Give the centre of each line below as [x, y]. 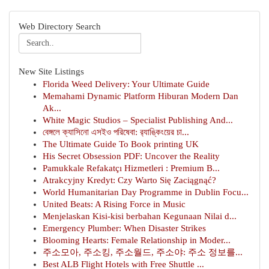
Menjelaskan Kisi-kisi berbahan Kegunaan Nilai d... [140, 216]
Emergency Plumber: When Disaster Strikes [124, 228]
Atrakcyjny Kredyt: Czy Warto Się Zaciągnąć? [129, 180]
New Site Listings [51, 71]
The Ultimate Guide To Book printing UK [121, 144]
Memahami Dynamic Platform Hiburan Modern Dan [141, 96]
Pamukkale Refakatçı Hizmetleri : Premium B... [131, 168]
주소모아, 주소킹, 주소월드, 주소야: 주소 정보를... [143, 252]
